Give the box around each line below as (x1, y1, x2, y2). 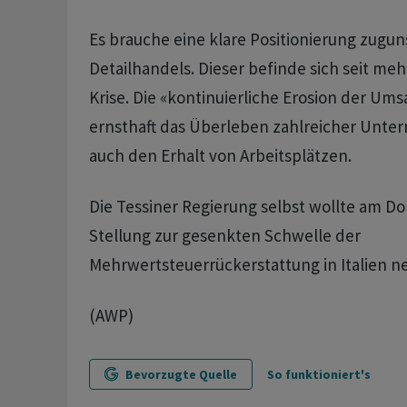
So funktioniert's (266, 366, 371, 382)
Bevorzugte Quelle (124, 366, 237, 382)
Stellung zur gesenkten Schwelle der (88, 224, 361, 246)
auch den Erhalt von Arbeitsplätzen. (88, 144, 352, 166)
